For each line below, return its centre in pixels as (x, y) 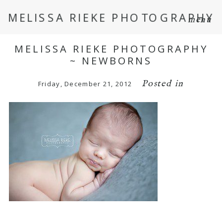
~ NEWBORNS (111, 60)
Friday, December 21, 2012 (85, 83)
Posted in (163, 84)
